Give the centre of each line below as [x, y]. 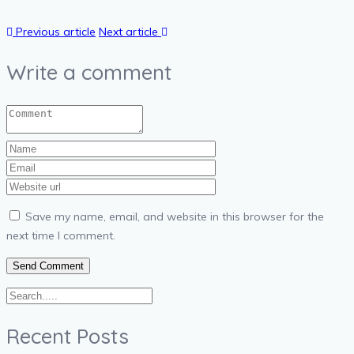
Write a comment [89, 72]
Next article [130, 31]
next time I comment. [61, 235]
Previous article [54, 31]
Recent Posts [68, 336]
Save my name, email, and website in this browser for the [175, 216]
